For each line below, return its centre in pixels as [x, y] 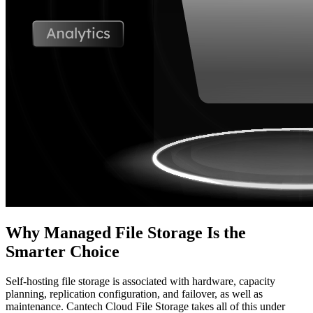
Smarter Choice [63, 252]
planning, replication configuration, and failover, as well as [134, 294]
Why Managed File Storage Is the [126, 233]
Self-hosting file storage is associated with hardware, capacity [140, 282]
